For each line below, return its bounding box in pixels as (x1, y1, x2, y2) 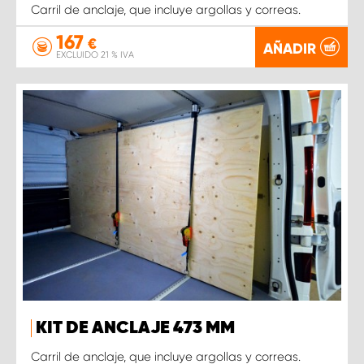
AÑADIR (263, 39, 316, 58)
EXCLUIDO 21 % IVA (56, 50, 134, 61)
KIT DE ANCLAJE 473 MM (36, 319, 235, 338)
